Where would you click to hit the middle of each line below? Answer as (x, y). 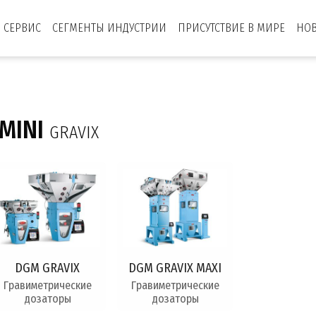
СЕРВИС (22, 28)
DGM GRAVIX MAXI (175, 268)
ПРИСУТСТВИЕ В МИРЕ (231, 28)
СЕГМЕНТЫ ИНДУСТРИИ (109, 28)
